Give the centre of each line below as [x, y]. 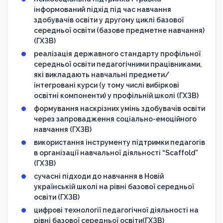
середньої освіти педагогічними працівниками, [118, 64]
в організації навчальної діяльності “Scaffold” [116, 153]
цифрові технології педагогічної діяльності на [116, 210]
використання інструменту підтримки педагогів [119, 143]
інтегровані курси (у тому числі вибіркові [107, 85]
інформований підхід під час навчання [103, 10]
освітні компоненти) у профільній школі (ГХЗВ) [116, 96]
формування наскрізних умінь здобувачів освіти [119, 109]
